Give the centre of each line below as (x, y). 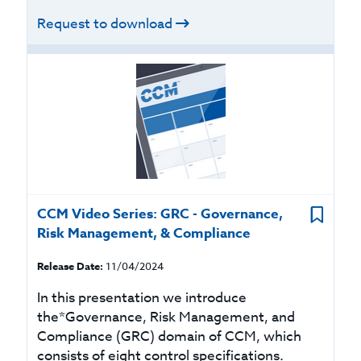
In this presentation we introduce (142, 298)
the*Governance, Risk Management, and (166, 317)
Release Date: (71, 266)
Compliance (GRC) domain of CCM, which (170, 336)
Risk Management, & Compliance (144, 233)
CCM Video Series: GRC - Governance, (160, 214)
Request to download (105, 24)
